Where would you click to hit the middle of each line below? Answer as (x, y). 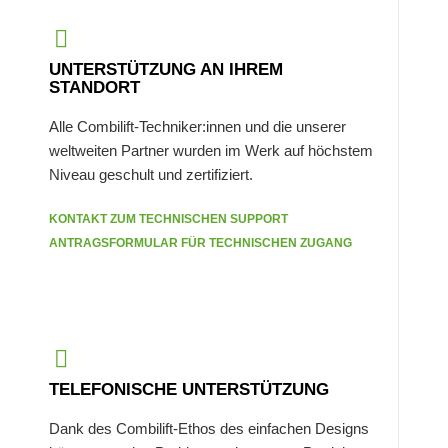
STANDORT (95, 88)
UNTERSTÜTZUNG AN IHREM (166, 70)
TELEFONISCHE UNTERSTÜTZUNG (189, 390)
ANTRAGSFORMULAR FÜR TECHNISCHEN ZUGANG (201, 243)
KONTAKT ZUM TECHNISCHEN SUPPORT (169, 219)
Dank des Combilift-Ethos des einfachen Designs (209, 429)
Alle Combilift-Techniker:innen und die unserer (198, 127)
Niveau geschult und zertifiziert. (151, 175)
